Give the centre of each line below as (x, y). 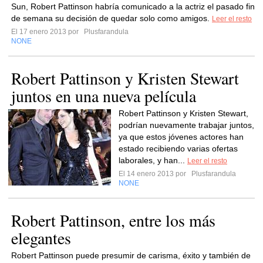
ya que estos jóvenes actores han (181, 137)
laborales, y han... (153, 160)
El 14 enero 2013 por (154, 174)
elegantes (41, 238)
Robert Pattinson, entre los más (113, 220)
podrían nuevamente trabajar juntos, (186, 125)
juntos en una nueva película (104, 96)
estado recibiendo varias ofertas (178, 149)
